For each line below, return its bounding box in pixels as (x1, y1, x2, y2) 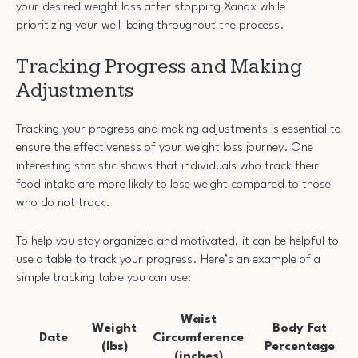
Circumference (153, 331, 244, 344)
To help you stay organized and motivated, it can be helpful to (16, 235, 339, 249)
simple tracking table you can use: (16, 272, 191, 285)
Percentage (264, 340, 335, 353)
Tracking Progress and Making (16, 54, 302, 80)
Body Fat (272, 321, 327, 335)
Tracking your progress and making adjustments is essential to (16, 122, 341, 136)
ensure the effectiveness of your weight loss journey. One (16, 141, 313, 154)
